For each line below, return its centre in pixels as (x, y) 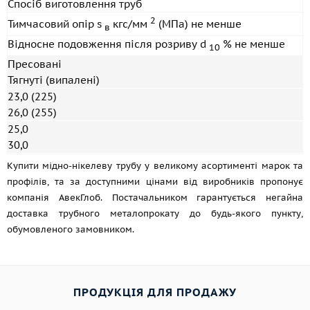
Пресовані (35, 64)
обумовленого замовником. (71, 229)
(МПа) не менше (199, 24)
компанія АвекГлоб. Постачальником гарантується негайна (155, 198)
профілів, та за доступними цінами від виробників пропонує (155, 182)
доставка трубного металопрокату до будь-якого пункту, (155, 213)
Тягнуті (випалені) (54, 80)
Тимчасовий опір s (56, 24)
